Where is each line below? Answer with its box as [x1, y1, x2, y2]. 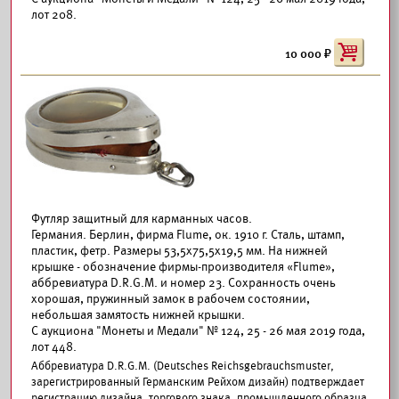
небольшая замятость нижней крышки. [31, 307, 245, 322]
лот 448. [31, 339, 77, 354]
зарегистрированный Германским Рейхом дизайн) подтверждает [31, 375, 364, 389]
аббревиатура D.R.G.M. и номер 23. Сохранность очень [31, 275, 336, 290]
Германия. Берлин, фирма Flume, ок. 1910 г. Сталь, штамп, [31, 227, 345, 242]
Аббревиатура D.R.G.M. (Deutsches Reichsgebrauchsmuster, [31, 359, 334, 373]
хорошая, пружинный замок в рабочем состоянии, [31, 291, 310, 306]
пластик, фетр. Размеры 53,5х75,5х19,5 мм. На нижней [31, 243, 328, 258]
